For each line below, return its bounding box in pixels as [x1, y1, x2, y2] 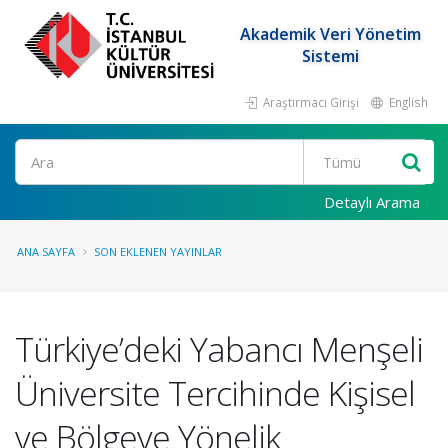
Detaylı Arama [324, 192, 420, 212]
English [386, 94, 428, 110]
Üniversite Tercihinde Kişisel [15, 370, 415, 416]
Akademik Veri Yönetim [239, 23, 421, 45]
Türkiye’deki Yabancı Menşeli [15, 326, 423, 372]
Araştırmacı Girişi [260, 94, 359, 110]
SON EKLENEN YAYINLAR [94, 244, 222, 259]
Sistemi [301, 45, 359, 67]
